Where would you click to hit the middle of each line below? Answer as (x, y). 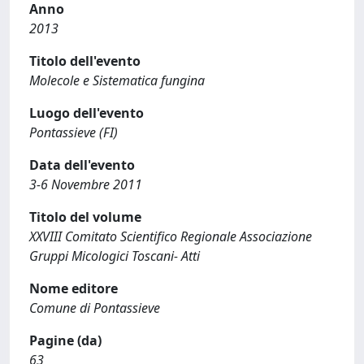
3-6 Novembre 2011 (86, 184)
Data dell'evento (82, 165)
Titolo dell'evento (85, 61)
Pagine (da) (65, 340)
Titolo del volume (85, 217)
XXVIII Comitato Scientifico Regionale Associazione (171, 236)
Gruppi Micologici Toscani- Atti (115, 256)
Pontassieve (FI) (74, 132)
